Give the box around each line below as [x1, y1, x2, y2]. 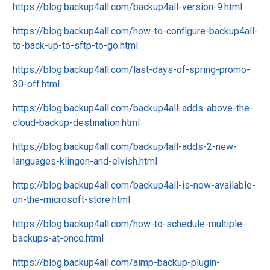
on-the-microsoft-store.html [13, 194, 130, 206]
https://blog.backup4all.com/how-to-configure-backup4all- [13, 25, 258, 37]
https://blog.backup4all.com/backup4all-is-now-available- [13, 180, 256, 191]
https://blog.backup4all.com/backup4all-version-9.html [13, 1, 242, 13]
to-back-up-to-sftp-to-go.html [13, 40, 138, 51]
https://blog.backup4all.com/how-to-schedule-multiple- [13, 218, 246, 230]
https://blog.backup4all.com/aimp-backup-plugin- [13, 257, 220, 268]
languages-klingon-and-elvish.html [13, 155, 157, 167]
